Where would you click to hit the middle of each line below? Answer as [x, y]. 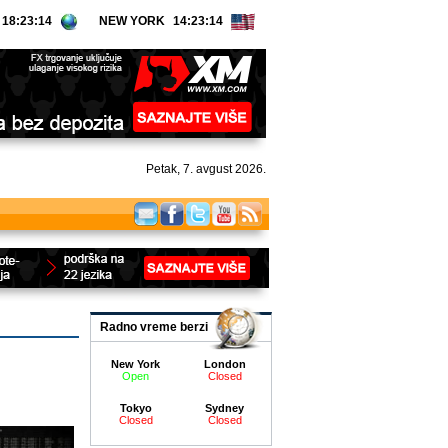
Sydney [224, 408]
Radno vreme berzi [154, 327]
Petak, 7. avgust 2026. [206, 169]
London [224, 364]
